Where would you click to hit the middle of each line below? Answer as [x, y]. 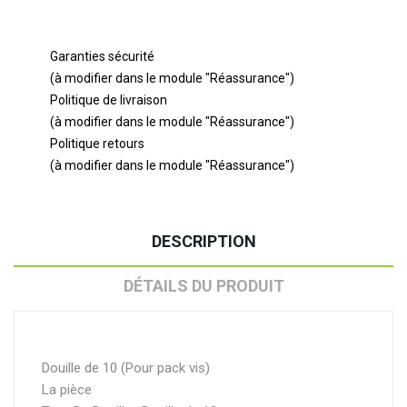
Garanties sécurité [102, 56]
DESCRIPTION [203, 241]
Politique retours [97, 143]
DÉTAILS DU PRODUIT [203, 285]
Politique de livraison [109, 99]
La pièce [67, 389]
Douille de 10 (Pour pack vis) [126, 367]
